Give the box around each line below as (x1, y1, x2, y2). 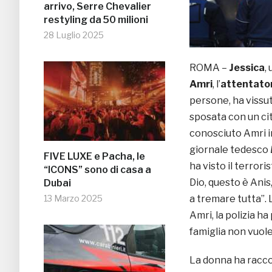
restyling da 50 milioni (44, 14, 148, 26)
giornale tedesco (189, 144, 270, 156)
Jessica (229, 62, 265, 74)
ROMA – (189, 62, 229, 74)
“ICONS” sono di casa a (44, 164, 151, 176)
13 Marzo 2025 (44, 193, 103, 204)
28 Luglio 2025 (44, 30, 104, 41)
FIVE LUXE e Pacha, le (44, 151, 145, 163)
